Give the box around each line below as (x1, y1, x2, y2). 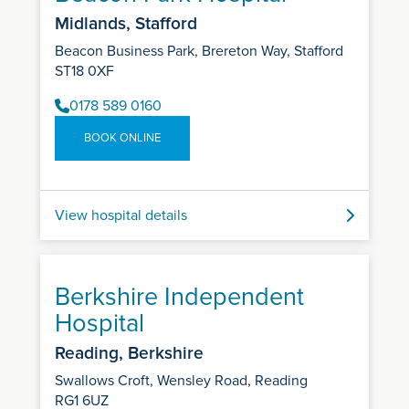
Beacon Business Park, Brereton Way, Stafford (55, 42, 343, 61)
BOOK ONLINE (84, 131, 161, 146)
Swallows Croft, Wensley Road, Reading (55, 372, 308, 391)
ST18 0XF (55, 62, 114, 81)
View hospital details (55, 206, 187, 225)
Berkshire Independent (55, 282, 304, 313)
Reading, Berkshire (55, 342, 204, 365)
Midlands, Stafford (55, 13, 197, 36)
